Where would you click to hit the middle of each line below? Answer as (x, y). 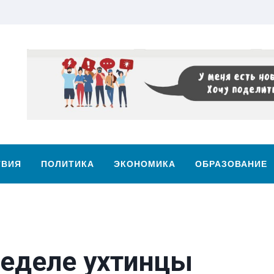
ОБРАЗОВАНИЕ (231, 164)
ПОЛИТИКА (68, 164)
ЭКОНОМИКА (145, 164)
